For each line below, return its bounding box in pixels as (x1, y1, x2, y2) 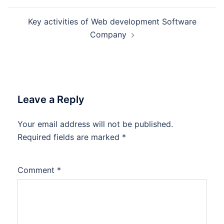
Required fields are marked (17, 131, 122, 142)
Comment (17, 164, 57, 175)
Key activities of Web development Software (27, 16, 196, 26)
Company (89, 29, 126, 39)
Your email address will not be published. (17, 118, 173, 129)
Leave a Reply (17, 93, 84, 105)
